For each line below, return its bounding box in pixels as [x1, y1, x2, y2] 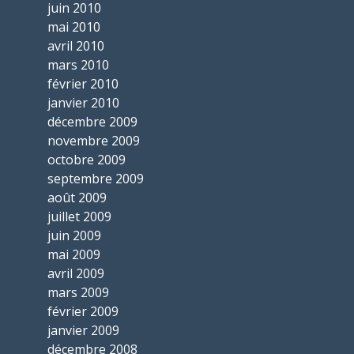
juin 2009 [47, 227, 101, 245]
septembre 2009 [47, 170, 144, 188]
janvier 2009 [47, 322, 119, 340]
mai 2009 [47, 246, 100, 264]
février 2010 [47, 75, 119, 93]
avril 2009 [47, 265, 104, 283]
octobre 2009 [47, 151, 126, 169]
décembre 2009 [47, 113, 137, 131]
